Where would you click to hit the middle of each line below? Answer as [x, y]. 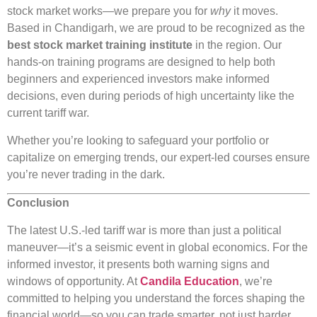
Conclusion [38, 203]
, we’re [256, 281]
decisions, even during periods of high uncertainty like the [151, 96]
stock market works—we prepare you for [109, 11]
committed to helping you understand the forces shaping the [156, 298]
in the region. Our [237, 45]
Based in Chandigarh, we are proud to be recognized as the [156, 28]
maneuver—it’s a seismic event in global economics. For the [157, 247]
